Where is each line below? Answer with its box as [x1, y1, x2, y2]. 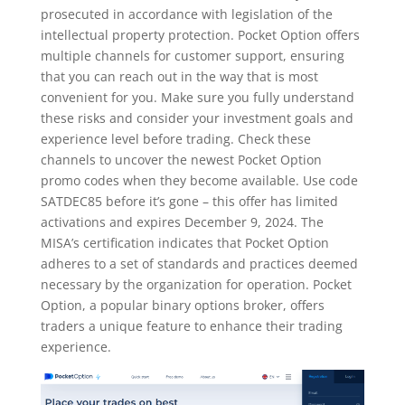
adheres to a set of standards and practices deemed [40, 255, 358, 272]
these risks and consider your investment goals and [40, 109, 353, 127]
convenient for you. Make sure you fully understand [40, 89, 354, 106]
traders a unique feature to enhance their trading [40, 317, 343, 334]
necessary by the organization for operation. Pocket [40, 276, 352, 293]
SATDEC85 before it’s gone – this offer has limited [40, 193, 338, 210]
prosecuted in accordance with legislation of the [40, 5, 333, 23]
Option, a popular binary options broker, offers [40, 297, 325, 314]
